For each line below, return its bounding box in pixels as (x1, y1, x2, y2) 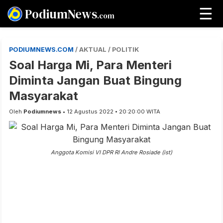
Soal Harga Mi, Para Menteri (9, 58, 172, 72)
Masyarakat (9, 89, 78, 103)
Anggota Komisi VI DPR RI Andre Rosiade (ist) (51, 149, 172, 156)
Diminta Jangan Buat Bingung (9, 73, 182, 88)
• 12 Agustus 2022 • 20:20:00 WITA (61, 108, 160, 115)
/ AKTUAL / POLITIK (75, 46, 139, 53)
